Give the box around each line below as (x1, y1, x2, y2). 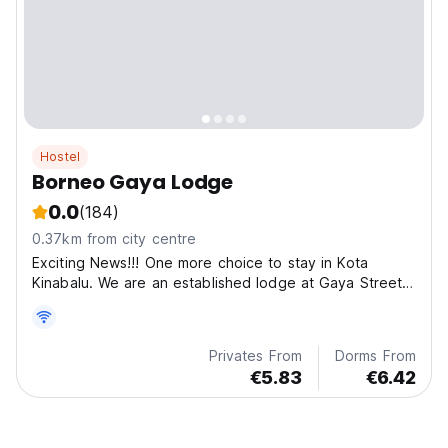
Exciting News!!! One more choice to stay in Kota (32, 254, 368, 272)
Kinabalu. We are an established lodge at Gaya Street (32, 274, 403, 292)
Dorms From (335, 347, 416, 365)
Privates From (208, 347, 302, 365)
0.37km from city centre (32, 230, 197, 248)
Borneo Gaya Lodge (32, 168, 234, 197)
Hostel (40, 149, 81, 165)
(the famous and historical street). (32, 294, 265, 312)
